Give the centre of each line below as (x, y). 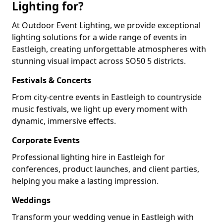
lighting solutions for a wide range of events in (99, 37)
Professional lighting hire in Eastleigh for (88, 157)
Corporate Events (46, 140)
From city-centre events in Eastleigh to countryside (107, 97)
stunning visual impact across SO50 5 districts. (99, 61)
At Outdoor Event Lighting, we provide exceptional (106, 25)
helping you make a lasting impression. (85, 181)
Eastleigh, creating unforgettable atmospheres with (109, 49)
